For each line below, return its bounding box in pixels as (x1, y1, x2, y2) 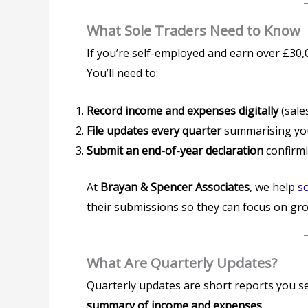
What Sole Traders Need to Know (87, 21, 300, 41)
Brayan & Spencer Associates (100, 179, 250, 195)
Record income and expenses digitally (87, 102, 278, 118)
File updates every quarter (87, 122, 221, 138)
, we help (250, 179, 298, 195)
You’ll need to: (87, 65, 158, 81)
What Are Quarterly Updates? (87, 253, 277, 272)
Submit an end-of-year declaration (87, 142, 263, 158)
